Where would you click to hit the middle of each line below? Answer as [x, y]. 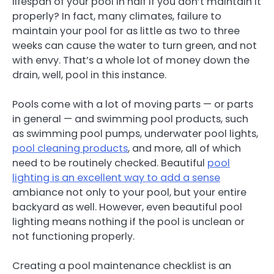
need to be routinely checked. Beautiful [110, 163]
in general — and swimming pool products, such [130, 119]
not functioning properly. [73, 236]
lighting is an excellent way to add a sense [116, 177]
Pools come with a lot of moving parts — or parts [133, 104]
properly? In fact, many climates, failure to [117, 16]
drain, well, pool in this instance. [89, 75]
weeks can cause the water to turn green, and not [135, 45]
